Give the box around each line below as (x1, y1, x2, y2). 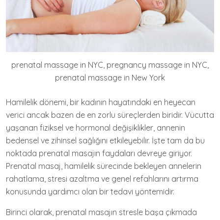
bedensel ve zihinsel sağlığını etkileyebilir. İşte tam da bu (6, 135, 205, 145)
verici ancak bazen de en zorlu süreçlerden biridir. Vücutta (6, 110, 214, 120)
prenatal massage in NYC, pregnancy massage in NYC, (11, 59, 209, 70)
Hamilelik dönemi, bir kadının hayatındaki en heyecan (6, 97, 195, 107)
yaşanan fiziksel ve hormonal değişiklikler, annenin (6, 122, 185, 133)
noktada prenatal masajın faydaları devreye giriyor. (6, 148, 192, 158)
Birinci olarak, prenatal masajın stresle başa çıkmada (6, 207, 197, 217)
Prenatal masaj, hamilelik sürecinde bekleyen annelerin (6, 161, 201, 171)
